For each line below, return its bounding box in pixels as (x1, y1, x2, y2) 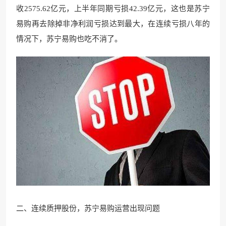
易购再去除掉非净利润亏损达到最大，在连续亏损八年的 (16, 20, 210, 28)
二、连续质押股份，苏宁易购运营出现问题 (16, 204, 160, 213)
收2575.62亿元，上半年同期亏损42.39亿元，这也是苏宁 (16, 5, 210, 13)
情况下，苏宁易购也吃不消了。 (16, 35, 122, 43)
